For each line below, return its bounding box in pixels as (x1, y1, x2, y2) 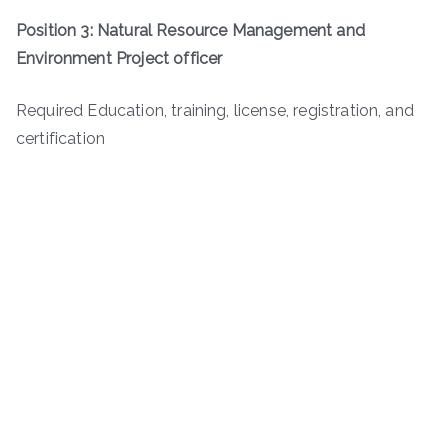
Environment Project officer (16, 48, 223, 68)
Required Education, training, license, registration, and (16, 100, 414, 120)
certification (16, 128, 106, 148)
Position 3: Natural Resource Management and (16, 20, 365, 40)
